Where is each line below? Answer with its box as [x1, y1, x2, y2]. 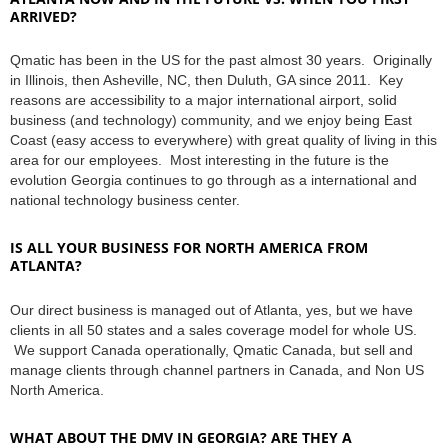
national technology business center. [10, 192, 248, 209]
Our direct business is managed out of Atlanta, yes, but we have [10, 302, 413, 318]
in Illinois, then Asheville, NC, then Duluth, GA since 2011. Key [10, 72, 403, 89]
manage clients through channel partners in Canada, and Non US [10, 362, 424, 378]
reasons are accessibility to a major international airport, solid [10, 92, 397, 109]
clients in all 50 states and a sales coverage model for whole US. [10, 322, 417, 338]
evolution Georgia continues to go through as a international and [10, 172, 417, 189]
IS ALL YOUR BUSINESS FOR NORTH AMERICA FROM [10, 238, 368, 258]
